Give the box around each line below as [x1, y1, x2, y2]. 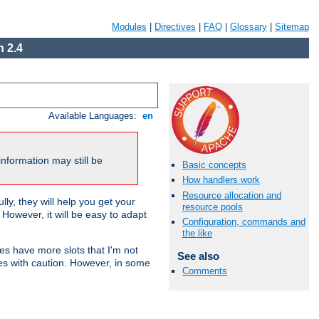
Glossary [230, 21, 267, 32]
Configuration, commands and [182, 216, 305, 227]
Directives [155, 21, 196, 32]
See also [177, 249, 219, 262]
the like [182, 227, 212, 239]
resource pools [182, 201, 243, 212]
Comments [182, 265, 227, 276]
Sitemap [275, 21, 309, 32]
